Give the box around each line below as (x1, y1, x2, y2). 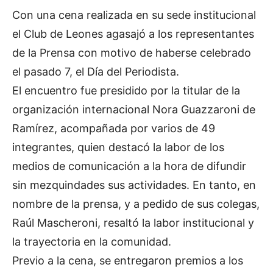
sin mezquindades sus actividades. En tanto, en (12, 178, 256, 191)
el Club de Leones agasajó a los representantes (12, 27, 254, 40)
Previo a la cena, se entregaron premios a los (12, 253, 243, 267)
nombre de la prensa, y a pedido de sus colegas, (12, 197, 260, 210)
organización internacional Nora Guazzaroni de (12, 102, 255, 116)
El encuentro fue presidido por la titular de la (12, 83, 240, 97)
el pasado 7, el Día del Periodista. (12, 65, 179, 78)
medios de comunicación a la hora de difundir (12, 159, 246, 172)
